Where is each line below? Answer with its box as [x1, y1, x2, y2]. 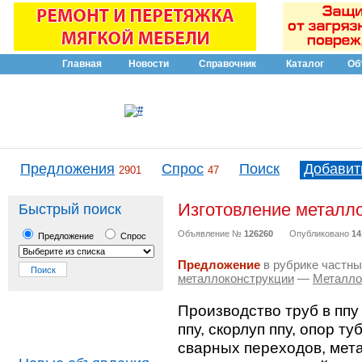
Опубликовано [289, 229, 351, 238]
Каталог [286, 58, 324, 69]
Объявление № [178, 229, 244, 238]
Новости [128, 58, 169, 69]
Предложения [20, 161, 115, 177]
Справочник [199, 58, 256, 69]
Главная [62, 58, 102, 69]
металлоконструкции [178, 271, 294, 285]
